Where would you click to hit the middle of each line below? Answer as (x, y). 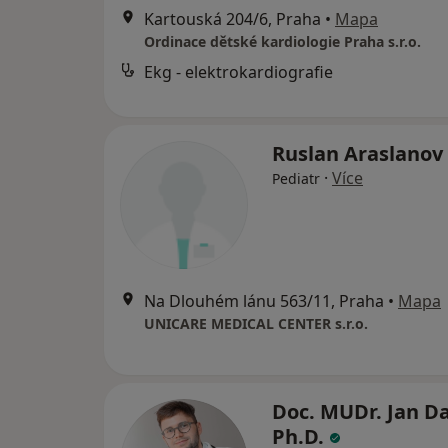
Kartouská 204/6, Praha (232, 19)
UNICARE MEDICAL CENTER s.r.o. (256, 323)
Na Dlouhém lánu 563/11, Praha (264, 301)
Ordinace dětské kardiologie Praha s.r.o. (282, 41)
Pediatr (296, 178)
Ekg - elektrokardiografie (238, 72)
